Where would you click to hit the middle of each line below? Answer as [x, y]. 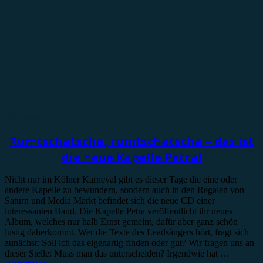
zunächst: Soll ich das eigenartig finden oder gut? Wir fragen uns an [129, 243]
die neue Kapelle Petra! [131, 157]
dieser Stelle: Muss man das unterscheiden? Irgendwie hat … [117, 254]
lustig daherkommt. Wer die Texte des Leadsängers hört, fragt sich [127, 232]
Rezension [24, 118]
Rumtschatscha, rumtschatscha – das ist [131, 141]
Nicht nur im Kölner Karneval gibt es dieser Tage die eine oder [121, 180]
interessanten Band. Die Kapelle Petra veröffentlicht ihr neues [119, 211]
